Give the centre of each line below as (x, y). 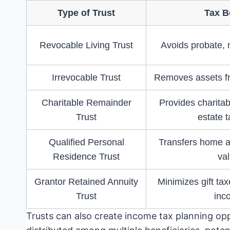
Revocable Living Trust (86, 45)
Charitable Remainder (86, 103)
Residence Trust (86, 157)
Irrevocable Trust (86, 78)
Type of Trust (86, 13)
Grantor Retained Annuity (86, 182)
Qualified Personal (86, 142)
